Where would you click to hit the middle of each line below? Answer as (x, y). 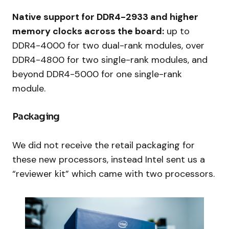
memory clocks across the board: (88, 31)
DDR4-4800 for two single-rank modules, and (110, 60)
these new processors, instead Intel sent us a (109, 159)
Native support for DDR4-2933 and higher (105, 17)
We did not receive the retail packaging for (104, 145)
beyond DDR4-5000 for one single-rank (97, 74)
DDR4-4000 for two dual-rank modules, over (108, 45)
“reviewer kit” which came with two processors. (113, 174)
